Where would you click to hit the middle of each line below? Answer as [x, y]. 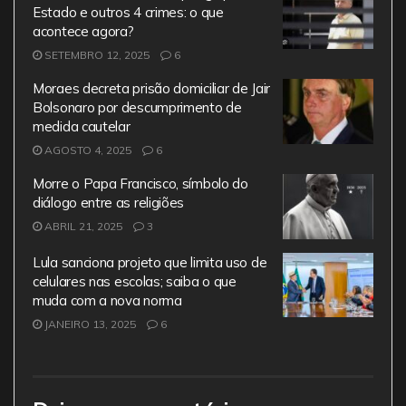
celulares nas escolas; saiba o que [135, 281]
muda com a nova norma [107, 300]
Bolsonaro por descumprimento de [137, 108]
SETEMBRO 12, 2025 [96, 55]
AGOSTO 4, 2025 [87, 150]
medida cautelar [82, 127]
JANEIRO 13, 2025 [89, 324]
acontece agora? [83, 32]
